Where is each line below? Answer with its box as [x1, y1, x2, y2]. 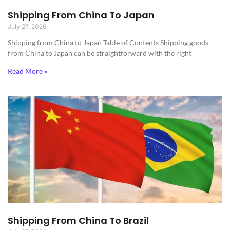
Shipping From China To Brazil [8, 214, 149, 227]
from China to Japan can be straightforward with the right [8, 48, 191, 57]
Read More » [8, 66, 47, 75]
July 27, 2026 [8, 22, 46, 30]
